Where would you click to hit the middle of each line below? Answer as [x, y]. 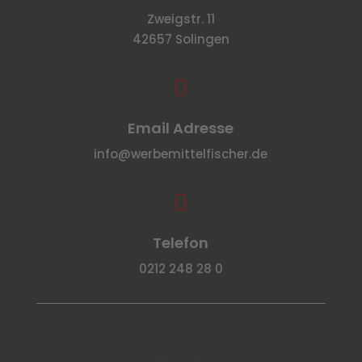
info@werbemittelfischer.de [181, 154]
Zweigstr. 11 [181, 19]
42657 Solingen [181, 40]
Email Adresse [181, 128]
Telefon [181, 243]
